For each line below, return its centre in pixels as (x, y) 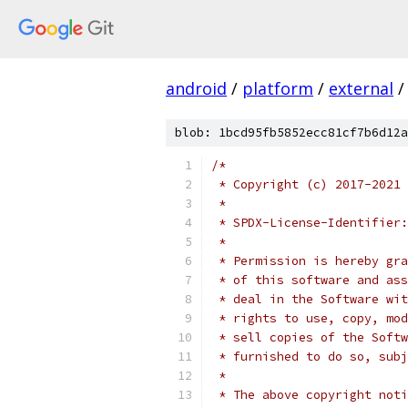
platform (278, 88)
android (196, 88)
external (361, 88)
